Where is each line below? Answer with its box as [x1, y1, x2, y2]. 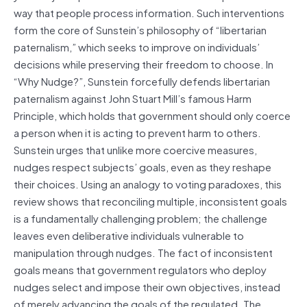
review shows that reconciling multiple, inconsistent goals [14, 192, 287, 209]
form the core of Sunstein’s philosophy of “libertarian [14, 21, 267, 38]
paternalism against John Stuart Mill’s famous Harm [14, 89, 251, 106]
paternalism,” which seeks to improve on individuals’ [14, 38, 260, 55]
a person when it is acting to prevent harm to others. [14, 123, 261, 140]
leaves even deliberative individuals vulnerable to [14, 226, 244, 243]
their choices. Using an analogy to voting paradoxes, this [14, 175, 282, 192]
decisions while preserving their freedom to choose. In [14, 55, 273, 72]
